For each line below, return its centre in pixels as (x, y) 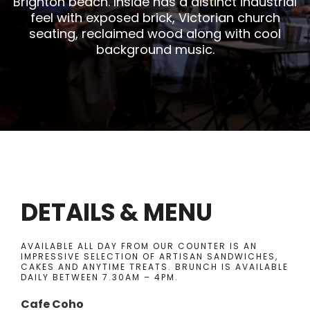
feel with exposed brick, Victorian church (155, 18)
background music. (155, 49)
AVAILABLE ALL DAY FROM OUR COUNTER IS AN (139, 246)
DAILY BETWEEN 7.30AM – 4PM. (100, 277)
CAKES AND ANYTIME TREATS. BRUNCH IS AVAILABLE (155, 267)
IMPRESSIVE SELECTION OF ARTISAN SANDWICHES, (149, 256)
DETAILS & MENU (117, 212)
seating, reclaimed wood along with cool (155, 34)
